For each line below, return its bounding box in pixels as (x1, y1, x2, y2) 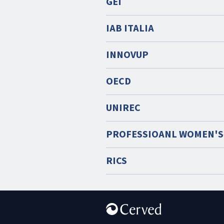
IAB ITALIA (106, 21, 154, 35)
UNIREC (106, 101, 140, 115)
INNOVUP (106, 48, 148, 62)
